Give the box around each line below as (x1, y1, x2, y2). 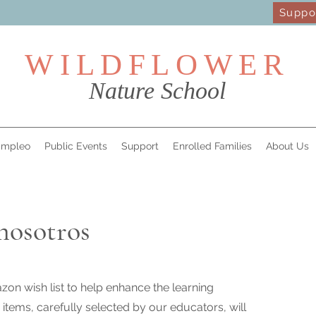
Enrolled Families (172, 140, 252, 152)
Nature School (89, 78, 226, 104)
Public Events (44, 140, 107, 152)
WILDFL (25, 48, 176, 81)
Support (121, 140, 159, 152)
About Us (265, 140, 309, 152)
